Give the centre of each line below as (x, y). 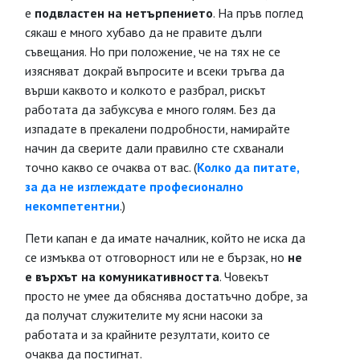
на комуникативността (150, 276)
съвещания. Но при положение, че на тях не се (153, 51)
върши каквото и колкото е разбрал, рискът (145, 90)
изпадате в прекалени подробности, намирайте (157, 129)
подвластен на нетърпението (124, 13)
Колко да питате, (248, 167)
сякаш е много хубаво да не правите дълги (143, 32)
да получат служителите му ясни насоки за (144, 315)
